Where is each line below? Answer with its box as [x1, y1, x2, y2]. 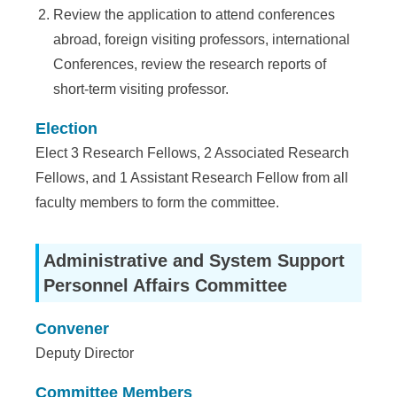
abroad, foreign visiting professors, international [53, 32, 351, 47]
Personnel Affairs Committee [43, 276, 288, 295]
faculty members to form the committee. [35, 195, 280, 210]
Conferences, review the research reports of [53, 57, 327, 72]
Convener [35, 320, 110, 338]
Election [35, 120, 98, 137]
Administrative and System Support [43, 251, 346, 270]
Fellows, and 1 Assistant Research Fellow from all [35, 170, 349, 185]
